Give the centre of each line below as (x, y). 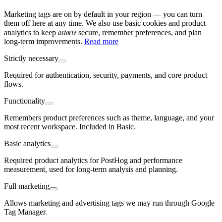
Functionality (25, 101)
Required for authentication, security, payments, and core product (106, 75)
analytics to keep (31, 33)
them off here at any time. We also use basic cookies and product (105, 23)
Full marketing (27, 186)
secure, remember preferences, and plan (139, 33)
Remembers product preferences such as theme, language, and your (109, 118)
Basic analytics (27, 144)
